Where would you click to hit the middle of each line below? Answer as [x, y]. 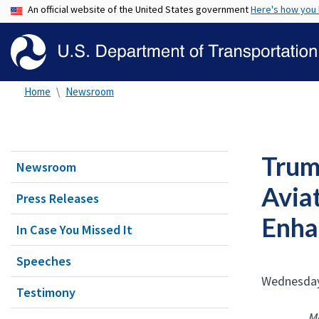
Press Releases [58, 198]
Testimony [46, 292]
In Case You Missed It [74, 230]
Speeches [44, 261]
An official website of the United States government [139, 9]
